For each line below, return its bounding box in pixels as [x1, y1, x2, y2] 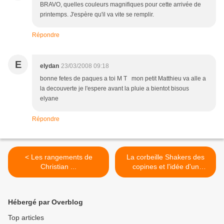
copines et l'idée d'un [132, 162, 199, 171]
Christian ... [40, 162, 76, 171]
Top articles [8, 213, 44, 222]
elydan [40, 62, 59, 70]
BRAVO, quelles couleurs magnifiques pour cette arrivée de [40, 1, 201, 8]
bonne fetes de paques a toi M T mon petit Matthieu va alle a [40, 75, 206, 82]
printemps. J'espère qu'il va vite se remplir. [40, 11, 155, 18]
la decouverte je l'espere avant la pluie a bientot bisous [40, 85, 189, 92]
